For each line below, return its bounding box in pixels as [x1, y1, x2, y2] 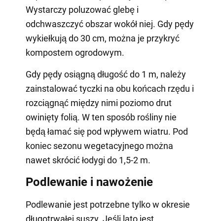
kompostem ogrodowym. [25, 47, 124, 58]
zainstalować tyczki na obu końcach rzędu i [25, 83, 194, 94]
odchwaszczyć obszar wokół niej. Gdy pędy [25, 18, 194, 29]
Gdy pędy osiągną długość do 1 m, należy [25, 69, 186, 79]
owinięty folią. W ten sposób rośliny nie [25, 111, 177, 122]
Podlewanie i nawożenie [25, 175, 153, 189]
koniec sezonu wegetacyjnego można [25, 140, 173, 151]
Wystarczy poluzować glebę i [25, 4, 139, 15]
